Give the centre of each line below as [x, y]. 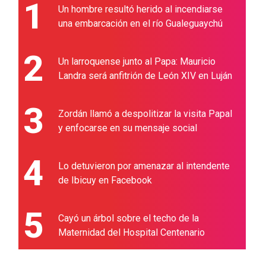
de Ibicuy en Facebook [105, 180]
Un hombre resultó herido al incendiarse [141, 9]
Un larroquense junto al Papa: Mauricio [137, 62]
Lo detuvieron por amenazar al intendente [144, 166]
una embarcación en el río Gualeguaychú [141, 24]
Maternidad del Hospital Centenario [132, 233]
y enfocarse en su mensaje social [128, 128]
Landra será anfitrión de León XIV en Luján [145, 76]
